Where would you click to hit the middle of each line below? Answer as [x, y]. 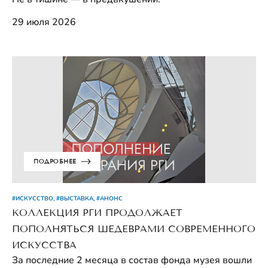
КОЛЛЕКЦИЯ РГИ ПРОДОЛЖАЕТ [97, 212]
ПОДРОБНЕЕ [55, 161]
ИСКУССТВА [44, 245]
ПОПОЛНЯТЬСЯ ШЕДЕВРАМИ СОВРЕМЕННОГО [134, 229]
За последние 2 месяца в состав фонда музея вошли [132, 260]
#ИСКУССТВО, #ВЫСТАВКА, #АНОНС [67, 198]
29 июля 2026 [44, 22]
